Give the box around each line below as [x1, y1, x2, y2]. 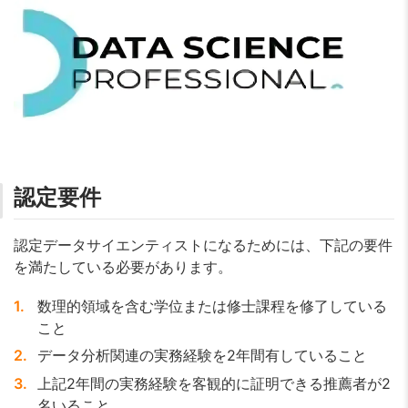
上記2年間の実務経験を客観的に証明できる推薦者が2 [36, 373, 391, 393]
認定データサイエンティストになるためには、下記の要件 [14, 235, 393, 254]
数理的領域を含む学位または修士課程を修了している [36, 296, 387, 315]
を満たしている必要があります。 [14, 257, 232, 276]
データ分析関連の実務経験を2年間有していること [36, 346, 367, 365]
